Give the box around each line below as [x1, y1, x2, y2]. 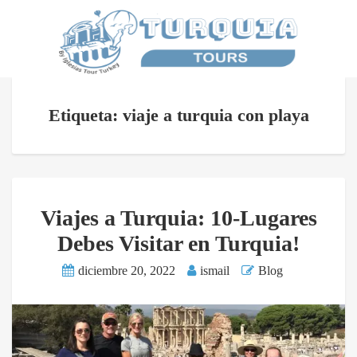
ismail [200, 264, 229, 278]
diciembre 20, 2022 [78, 264, 175, 278]
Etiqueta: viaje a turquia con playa [48, 105, 309, 126]
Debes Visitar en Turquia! [57, 231, 300, 257]
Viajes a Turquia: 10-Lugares [40, 206, 317, 231]
